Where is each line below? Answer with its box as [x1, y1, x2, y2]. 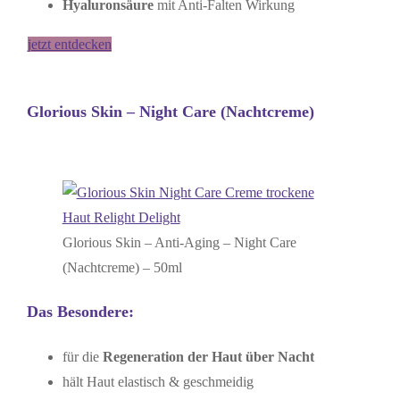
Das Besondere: [26, 303, 134, 321]
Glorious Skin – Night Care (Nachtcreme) [26, 102, 314, 121]
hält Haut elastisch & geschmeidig [62, 374, 254, 390]
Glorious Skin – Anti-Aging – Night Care [62, 234, 296, 250]
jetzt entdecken [27, 36, 112, 52]
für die [62, 349, 103, 365]
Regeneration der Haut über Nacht [102, 349, 314, 365]
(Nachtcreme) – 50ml [62, 259, 182, 275]
